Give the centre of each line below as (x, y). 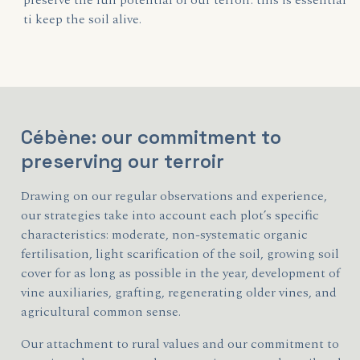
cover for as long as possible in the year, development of (181, 273)
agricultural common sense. (101, 312)
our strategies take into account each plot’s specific (170, 215)
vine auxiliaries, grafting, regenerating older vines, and (181, 292)
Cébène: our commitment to (151, 137)
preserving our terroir (123, 161)
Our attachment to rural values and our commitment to (180, 344)
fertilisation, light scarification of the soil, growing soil (180, 254)
